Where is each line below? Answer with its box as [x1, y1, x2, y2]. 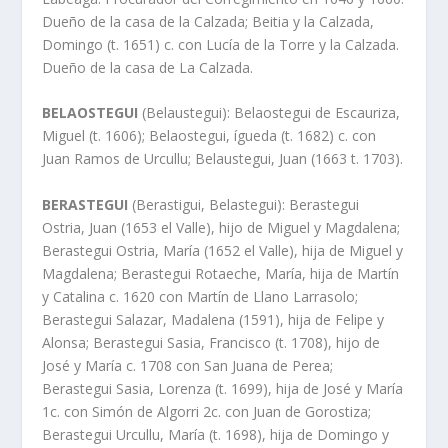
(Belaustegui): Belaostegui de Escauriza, [138, 103, 401, 123]
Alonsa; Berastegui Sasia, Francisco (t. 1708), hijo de [42, 332, 381, 352]
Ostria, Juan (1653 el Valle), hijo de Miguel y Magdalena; [42, 217, 401, 237]
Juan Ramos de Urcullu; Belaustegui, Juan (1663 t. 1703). [42, 149, 404, 169]
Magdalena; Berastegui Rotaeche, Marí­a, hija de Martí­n [42, 263, 400, 283]
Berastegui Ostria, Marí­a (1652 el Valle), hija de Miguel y [42, 240, 404, 260]
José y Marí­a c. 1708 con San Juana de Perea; [42, 355, 334, 375]
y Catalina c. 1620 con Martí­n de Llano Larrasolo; [42, 286, 359, 306]
